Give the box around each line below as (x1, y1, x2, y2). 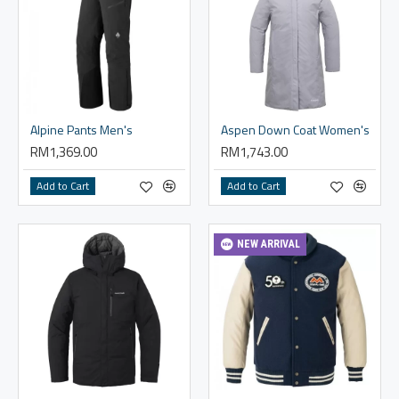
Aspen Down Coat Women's (220, 119, 370, 139)
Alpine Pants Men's (30, 119, 133, 139)
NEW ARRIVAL (236, 238, 300, 251)
